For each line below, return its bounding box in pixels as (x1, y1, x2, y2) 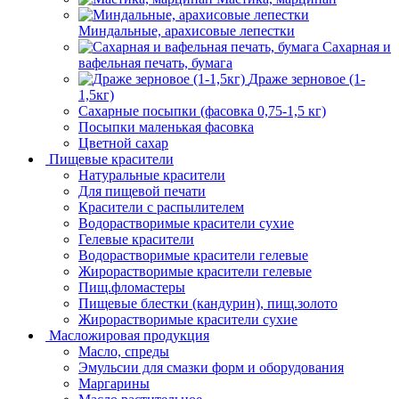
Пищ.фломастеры (78, 279, 185, 295)
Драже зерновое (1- (248, 70, 365, 86)
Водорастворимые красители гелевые (78, 247, 308, 263)
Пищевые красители (49, 151, 174, 167)
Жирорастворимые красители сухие (78, 311, 297, 327)
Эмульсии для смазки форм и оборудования (78, 359, 344, 375)
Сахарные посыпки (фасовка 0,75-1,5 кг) (78, 102, 326, 118)
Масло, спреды (78, 343, 169, 359)
